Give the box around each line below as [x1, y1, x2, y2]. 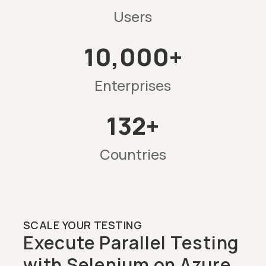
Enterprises [94, 75, 172, 95]
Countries [99, 144, 166, 164]
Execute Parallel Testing [23, 230, 239, 255]
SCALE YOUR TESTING [23, 217, 142, 232]
